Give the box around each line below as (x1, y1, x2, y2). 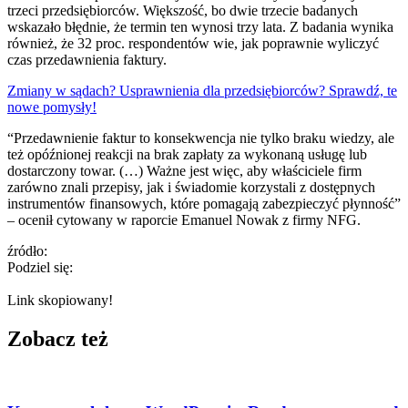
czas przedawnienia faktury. (7, 51, 167, 67)
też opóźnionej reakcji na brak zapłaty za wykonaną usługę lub (7, 146, 367, 162)
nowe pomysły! (7, 98, 97, 115)
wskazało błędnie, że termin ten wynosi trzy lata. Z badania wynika (7, 18, 393, 35)
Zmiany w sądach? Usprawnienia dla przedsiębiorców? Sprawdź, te (7, 82, 397, 98)
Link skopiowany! (7, 291, 113, 308)
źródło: (7, 242, 51, 259)
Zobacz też (7, 326, 108, 351)
